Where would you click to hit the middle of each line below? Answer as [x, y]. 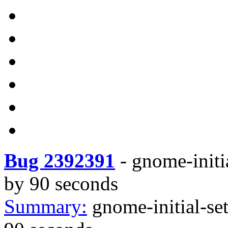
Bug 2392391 [60, 161]
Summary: [46, 206]
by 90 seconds [61, 183]
